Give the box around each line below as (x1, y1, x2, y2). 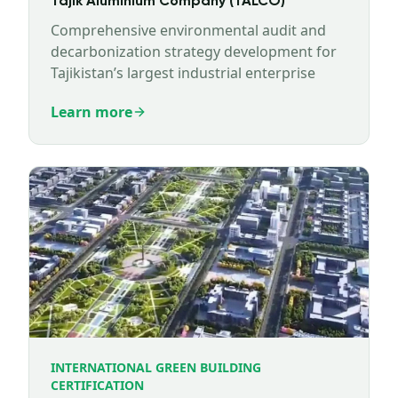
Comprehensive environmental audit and (51, 20, 326, 40)
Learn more (51, 102, 132, 122)
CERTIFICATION (51, 377, 144, 394)
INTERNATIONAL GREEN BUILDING (51, 359, 261, 376)
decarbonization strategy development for (51, 42, 337, 61)
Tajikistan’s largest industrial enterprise (51, 63, 315, 83)
